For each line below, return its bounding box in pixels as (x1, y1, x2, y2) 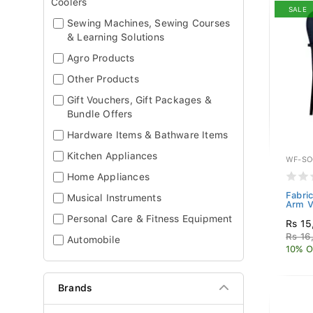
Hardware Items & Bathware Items (67, 129, 228, 140)
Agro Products (67, 52, 135, 64)
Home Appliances (67, 171, 150, 182)
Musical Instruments (67, 192, 161, 203)
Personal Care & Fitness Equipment (67, 213, 233, 224)
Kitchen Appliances (67, 150, 158, 161)
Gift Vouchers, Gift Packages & (67, 94, 212, 105)
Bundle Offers (67, 108, 133, 119)
